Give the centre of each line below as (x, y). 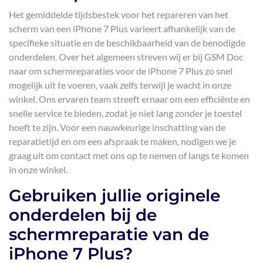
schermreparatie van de (109, 234)
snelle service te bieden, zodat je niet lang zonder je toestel (125, 113)
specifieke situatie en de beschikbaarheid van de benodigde (127, 43)
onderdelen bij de (83, 215)
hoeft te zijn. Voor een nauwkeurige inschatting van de (117, 127)
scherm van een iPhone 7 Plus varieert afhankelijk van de (122, 28)
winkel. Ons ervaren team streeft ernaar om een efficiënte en (129, 99)
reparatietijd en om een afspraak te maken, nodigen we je (122, 141)
